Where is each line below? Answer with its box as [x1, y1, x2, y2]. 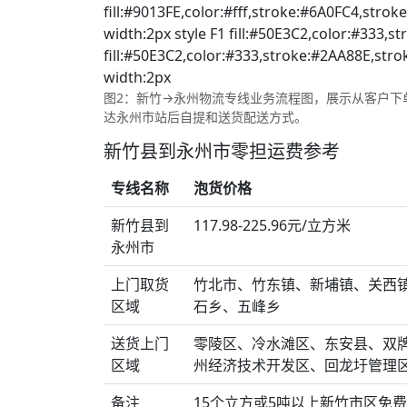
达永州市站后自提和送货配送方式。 [104, 108, 307, 125]
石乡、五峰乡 [194, 296, 281, 316]
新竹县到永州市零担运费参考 [104, 139, 340, 164]
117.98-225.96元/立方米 [194, 215, 351, 235]
